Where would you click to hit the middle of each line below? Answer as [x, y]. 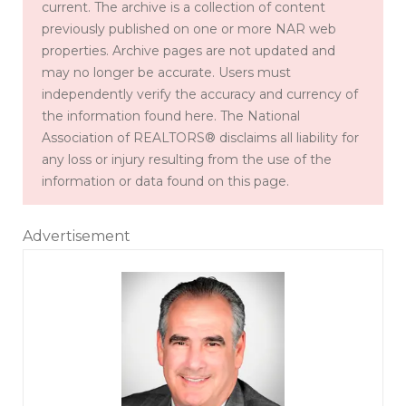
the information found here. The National [171, 116]
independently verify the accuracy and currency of [200, 94]
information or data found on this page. [165, 181]
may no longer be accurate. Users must [166, 72]
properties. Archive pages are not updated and [188, 50]
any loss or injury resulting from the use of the [187, 159]
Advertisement [77, 236]
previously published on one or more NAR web [189, 29]
